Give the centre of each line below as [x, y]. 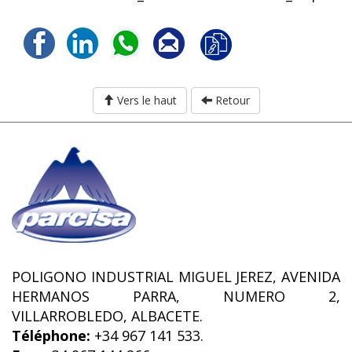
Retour [231, 101]
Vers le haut [145, 101]
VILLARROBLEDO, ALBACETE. [107, 316]
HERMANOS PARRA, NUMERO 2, [176, 297]
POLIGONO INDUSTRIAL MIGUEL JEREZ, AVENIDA [176, 277]
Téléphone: [51, 336]
